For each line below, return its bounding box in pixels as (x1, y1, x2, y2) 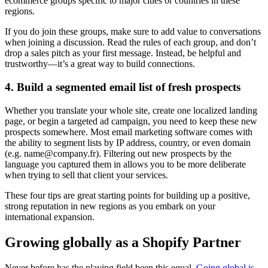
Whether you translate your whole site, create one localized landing (5, 105, 257, 115)
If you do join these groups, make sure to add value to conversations (5, 26, 261, 37)
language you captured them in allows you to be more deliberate (5, 159, 246, 169)
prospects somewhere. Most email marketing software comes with (5, 126, 252, 137)
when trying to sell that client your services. (5, 169, 168, 180)
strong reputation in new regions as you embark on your (5, 200, 215, 211)
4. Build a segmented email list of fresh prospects (5, 81, 240, 94)
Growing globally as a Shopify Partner (5, 234, 241, 250)
